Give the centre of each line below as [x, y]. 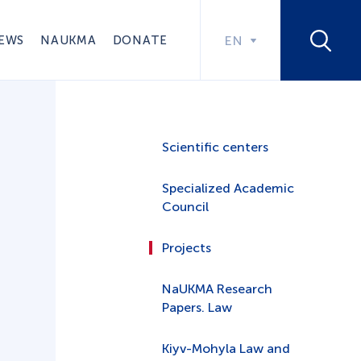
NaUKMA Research [217, 289]
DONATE [140, 40]
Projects [187, 248]
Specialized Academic [228, 188]
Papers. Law [197, 307]
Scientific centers [215, 147]
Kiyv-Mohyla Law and [226, 349]
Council [185, 207]
